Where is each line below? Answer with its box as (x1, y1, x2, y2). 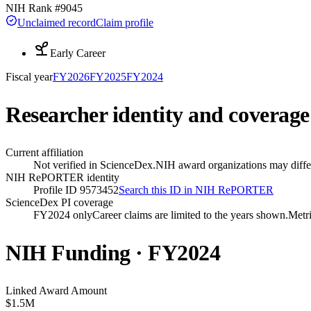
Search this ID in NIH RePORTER (119, 183, 274, 196)
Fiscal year (6, 70, 53, 83)
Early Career (50, 47, 106, 59)
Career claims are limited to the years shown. (92, 208, 288, 221)
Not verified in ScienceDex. (33, 158, 155, 171)
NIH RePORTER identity (6, 171, 119, 183)
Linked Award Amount (6, 284, 107, 296)
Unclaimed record (17, 16, 96, 28)
